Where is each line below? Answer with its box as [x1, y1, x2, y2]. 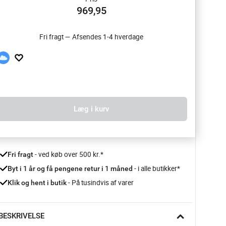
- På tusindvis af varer [67, 178, 134, 187]
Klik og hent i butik [8, 179, 67, 187]
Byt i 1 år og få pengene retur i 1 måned [8, 164, 134, 173]
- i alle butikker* [134, 164, 180, 173]
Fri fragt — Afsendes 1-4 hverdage [39, 32, 143, 41]
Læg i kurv [74, 104, 109, 114]
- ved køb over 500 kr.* [33, 150, 103, 159]
